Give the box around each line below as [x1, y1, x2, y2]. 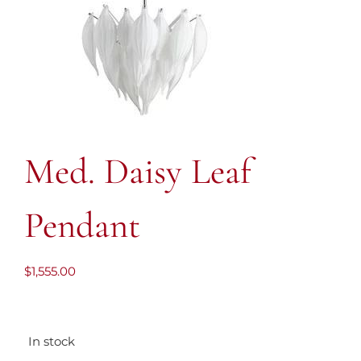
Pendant [24, 203, 140, 247]
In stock [28, 334, 75, 349]
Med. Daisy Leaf [24, 149, 251, 193]
